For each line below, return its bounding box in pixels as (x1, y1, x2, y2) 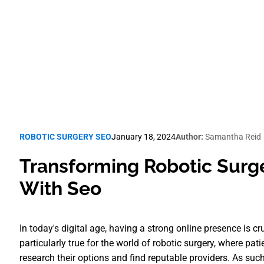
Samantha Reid (203, 132, 262, 141)
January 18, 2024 (111, 132, 176, 141)
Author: (176, 132, 204, 141)
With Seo (19, 177, 102, 199)
